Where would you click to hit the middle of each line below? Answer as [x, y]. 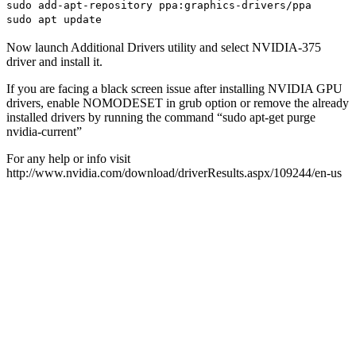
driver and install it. [54, 62]
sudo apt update [54, 20]
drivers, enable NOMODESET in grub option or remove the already [178, 103]
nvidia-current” [44, 132]
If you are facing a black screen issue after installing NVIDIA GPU [174, 89]
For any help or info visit [68, 159]
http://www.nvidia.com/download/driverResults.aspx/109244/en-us [174, 173]
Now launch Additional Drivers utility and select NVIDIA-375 [164, 48]
